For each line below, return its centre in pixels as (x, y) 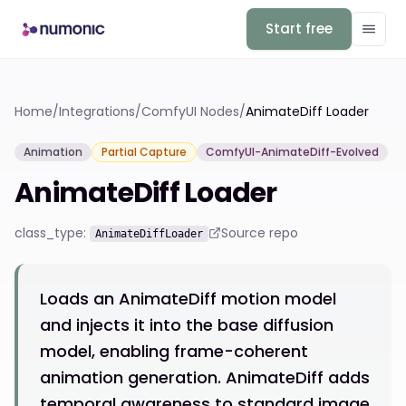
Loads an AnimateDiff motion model (188, 299)
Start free (299, 29)
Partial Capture (144, 152)
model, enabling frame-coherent (174, 351)
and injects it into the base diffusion (187, 325)
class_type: (50, 233)
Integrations (97, 111)
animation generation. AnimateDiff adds (205, 377)
